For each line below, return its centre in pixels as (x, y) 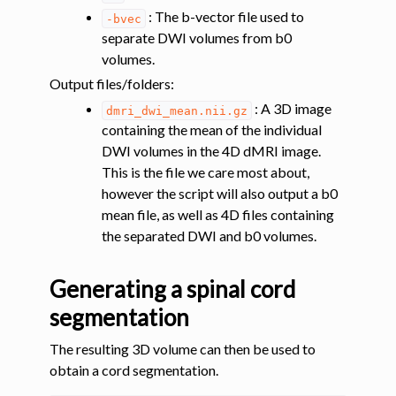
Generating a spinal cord (172, 289)
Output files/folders (110, 84)
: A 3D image (291, 109)
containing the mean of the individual (212, 130)
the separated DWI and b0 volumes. (209, 236)
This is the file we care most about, (206, 172)
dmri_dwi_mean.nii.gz (177, 110)
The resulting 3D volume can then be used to (183, 349)
